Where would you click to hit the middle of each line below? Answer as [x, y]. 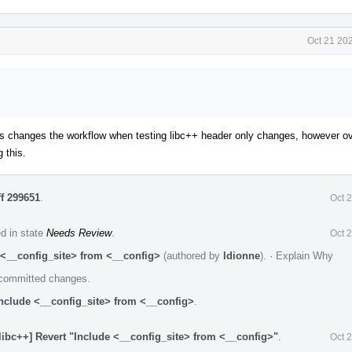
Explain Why [304, 255]
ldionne [242, 255]
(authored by [192, 255]
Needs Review [79, 233]
